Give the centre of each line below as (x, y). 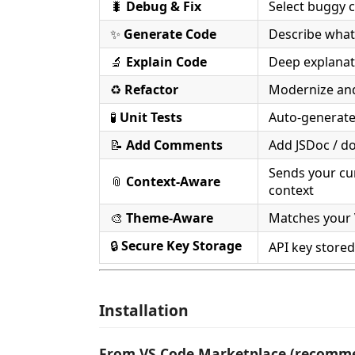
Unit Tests (151, 117)
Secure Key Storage (181, 245)
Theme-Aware (170, 218)
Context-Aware (173, 181)
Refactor (151, 89)
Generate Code (170, 34)
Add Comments (174, 145)
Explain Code (166, 61)
